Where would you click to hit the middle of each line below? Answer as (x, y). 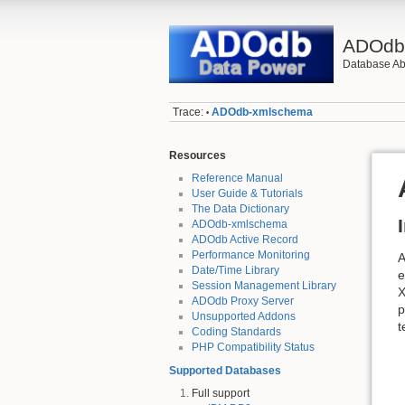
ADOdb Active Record (245, 240)
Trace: (188, 113)
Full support (220, 394)
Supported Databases (225, 370)
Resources (198, 155)
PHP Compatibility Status (253, 348)
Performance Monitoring (250, 255)
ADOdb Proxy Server (242, 301)
